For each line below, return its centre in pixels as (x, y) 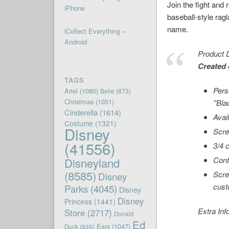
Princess (78, 202)
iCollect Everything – (95, 31)
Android (75, 42)
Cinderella (81, 112)
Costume (78, 123)
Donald (124, 214)
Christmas (79, 102)
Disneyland (92, 163)
